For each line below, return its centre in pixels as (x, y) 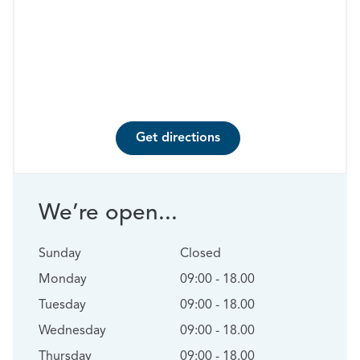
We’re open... (108, 214)
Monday (63, 280)
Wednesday (72, 331)
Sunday (60, 254)
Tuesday (62, 305)
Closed (200, 254)
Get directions (178, 138)
